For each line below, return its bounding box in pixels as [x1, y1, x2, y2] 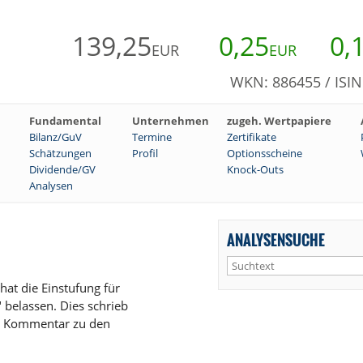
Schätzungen [29, 146, 92, 161]
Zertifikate [227, 130, 276, 145]
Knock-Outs [227, 162, 284, 177]
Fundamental [29, 113, 101, 129]
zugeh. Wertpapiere [227, 113, 331, 129]
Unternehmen [132, 113, 209, 129]
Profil [132, 146, 158, 161]
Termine [132, 130, 172, 145]
